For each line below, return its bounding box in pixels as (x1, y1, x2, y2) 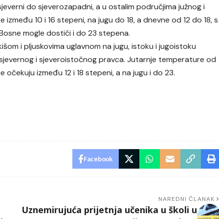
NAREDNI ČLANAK (158, 195, 215, 203)
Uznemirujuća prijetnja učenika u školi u (21, 204, 197, 216)
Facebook (84, 154, 113, 164)
